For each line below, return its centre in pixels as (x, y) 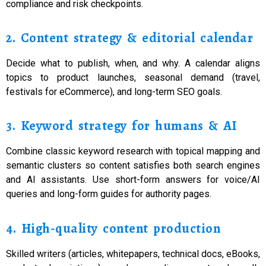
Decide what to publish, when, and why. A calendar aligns (133, 63)
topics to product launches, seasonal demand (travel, (133, 77)
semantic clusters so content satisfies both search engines (133, 166)
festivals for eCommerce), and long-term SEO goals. (114, 91)
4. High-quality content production (113, 228)
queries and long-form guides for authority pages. (109, 194)
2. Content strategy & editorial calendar (129, 38)
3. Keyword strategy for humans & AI (121, 126)
